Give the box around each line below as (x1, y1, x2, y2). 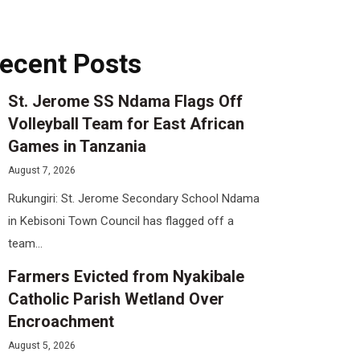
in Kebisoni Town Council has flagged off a (8, 214, 234, 229)
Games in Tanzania (8, 136, 146, 156)
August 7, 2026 (8, 164, 76, 176)
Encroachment (8, 312, 114, 332)
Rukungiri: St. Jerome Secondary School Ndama (8, 191, 260, 207)
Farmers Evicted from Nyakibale (8, 267, 244, 287)
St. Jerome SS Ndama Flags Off (8, 91, 243, 111)
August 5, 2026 (8, 340, 76, 352)
